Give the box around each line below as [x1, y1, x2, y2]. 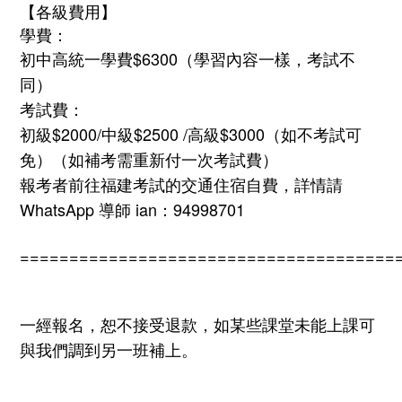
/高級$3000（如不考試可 [179, 122, 362, 146]
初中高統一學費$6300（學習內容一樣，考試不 [20, 47, 355, 71]
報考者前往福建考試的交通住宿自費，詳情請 [20, 172, 343, 197]
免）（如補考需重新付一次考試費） [20, 147, 278, 171]
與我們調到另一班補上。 [20, 337, 197, 362]
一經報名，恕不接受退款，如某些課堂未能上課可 [20, 312, 375, 336]
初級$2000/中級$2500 [20, 122, 179, 146]
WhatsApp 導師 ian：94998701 [20, 197, 249, 222]
